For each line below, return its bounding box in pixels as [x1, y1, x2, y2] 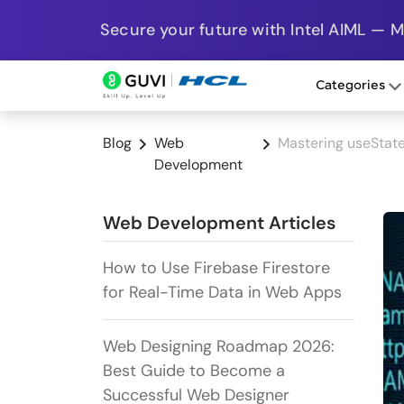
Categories [315, 78, 389, 94]
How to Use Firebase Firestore [103, 257, 330, 280]
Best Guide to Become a [103, 360, 285, 382]
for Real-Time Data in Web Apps [103, 281, 342, 304]
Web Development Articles [103, 211, 335, 235]
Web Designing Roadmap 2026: [103, 335, 335, 358]
